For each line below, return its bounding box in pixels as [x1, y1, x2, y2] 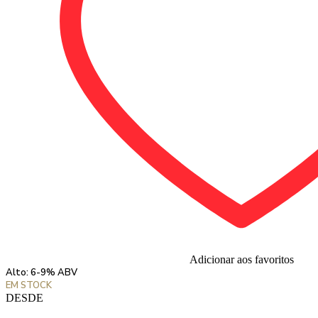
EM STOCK [6, 278, 52, 292]
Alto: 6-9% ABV [6, 265, 77, 279]
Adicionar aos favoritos [189, 253, 294, 265]
